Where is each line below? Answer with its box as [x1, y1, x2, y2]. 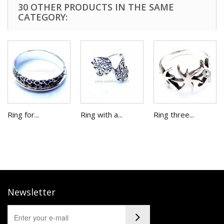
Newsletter [7, 186, 55, 198]
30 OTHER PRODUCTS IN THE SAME [18, 1, 174, 13]
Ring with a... [80, 109, 122, 120]
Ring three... [153, 109, 194, 120]
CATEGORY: [18, 11, 67, 23]
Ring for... [7, 109, 39, 120]
